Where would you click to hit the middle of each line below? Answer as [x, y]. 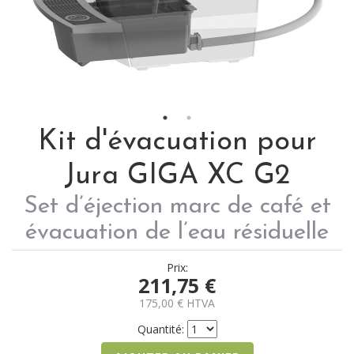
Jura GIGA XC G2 [177, 176]
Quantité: [160, 329]
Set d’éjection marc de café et [177, 206]
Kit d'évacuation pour [177, 142]
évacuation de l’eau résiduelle [177, 232]
